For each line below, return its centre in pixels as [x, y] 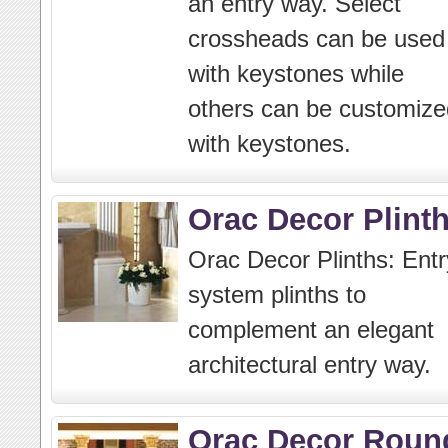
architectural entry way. [309, 364]
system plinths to [277, 294]
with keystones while [296, 73]
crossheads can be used [316, 38]
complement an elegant [311, 329]
